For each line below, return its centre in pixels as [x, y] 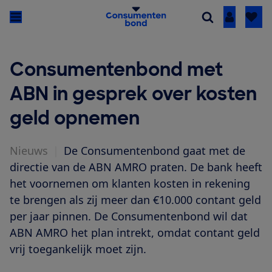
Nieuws [29, 151]
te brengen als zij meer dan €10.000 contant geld [135, 200]
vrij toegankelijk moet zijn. [78, 249]
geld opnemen [75, 118]
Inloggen [250, 17]
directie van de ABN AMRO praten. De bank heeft [136, 167]
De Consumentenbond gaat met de [155, 151]
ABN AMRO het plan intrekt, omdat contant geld [135, 233]
